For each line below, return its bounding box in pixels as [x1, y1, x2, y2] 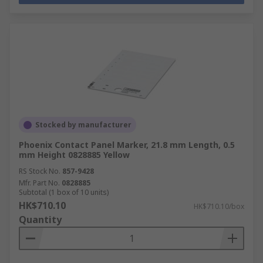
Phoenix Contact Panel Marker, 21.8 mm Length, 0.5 [19, 139, 235, 150]
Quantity [19, 213, 62, 226]
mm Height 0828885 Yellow [19, 149, 130, 160]
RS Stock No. [19, 166, 60, 176]
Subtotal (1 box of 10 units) [19, 187, 109, 197]
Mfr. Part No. [19, 178, 60, 188]
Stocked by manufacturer [35, 120, 131, 130]
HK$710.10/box [194, 201, 244, 211]
